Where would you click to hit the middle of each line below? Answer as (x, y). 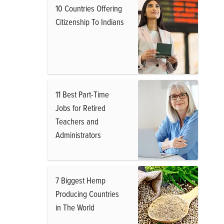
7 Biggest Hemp (80, 180)
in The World (75, 207)
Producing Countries (87, 194)
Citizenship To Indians (90, 22)
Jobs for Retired (80, 108)
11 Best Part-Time (82, 94)
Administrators (78, 135)
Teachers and (77, 121)
